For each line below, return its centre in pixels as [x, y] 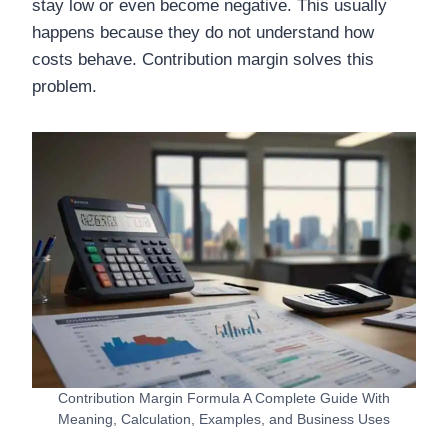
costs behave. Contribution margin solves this [203, 60]
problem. [64, 87]
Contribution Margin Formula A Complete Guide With [224, 399]
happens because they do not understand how [203, 33]
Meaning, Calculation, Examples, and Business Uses [224, 420]
